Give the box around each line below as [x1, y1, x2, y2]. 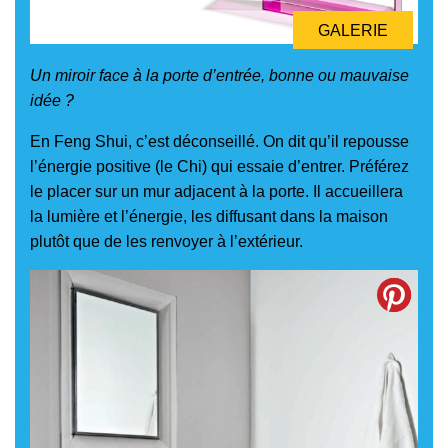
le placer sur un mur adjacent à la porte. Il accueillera [30, 182, 403, 200]
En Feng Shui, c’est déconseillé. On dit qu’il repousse [30, 132, 409, 150]
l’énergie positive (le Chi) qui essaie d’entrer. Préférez [30, 157, 409, 175]
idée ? [30, 91, 74, 109]
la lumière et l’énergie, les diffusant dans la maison [30, 207, 388, 225]
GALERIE [318, 21, 388, 39]
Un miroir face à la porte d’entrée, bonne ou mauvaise [30, 66, 409, 84]
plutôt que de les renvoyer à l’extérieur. [30, 232, 303, 250]
